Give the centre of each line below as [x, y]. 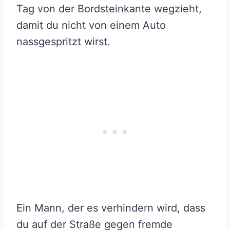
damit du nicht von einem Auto [91, 25]
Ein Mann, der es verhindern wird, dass [111, 208]
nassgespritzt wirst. [63, 41]
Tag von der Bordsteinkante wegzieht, [109, 8]
